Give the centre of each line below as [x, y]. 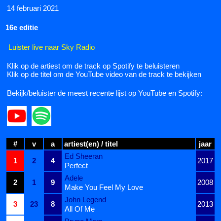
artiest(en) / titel [91, 144]
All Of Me [80, 209]
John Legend [85, 200]
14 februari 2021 [33, 8]
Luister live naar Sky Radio [52, 47]
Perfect [76, 166]
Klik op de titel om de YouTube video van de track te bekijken [104, 74]
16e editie [22, 28]
